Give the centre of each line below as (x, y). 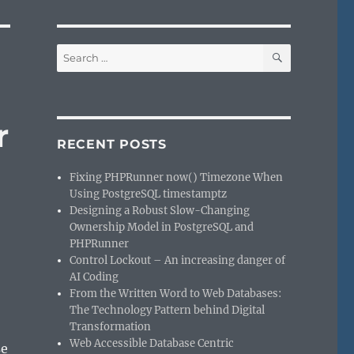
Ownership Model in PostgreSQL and (162, 227)
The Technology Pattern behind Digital (168, 310)
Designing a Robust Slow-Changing (160, 210)
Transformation (111, 326)
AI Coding (94, 277)
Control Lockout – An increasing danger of (178, 260)
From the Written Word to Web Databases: (176, 293)
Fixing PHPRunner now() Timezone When (177, 177)
